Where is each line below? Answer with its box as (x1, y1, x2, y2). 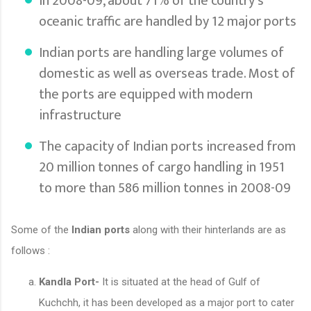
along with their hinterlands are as (133, 223, 286, 236)
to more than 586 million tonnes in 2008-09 (39, 176, 291, 200)
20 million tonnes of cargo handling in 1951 (39, 155, 285, 179)
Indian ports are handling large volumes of (39, 40, 284, 65)
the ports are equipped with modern (39, 82, 253, 106)
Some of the (11, 223, 72, 236)
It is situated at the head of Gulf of (99, 275, 260, 288)
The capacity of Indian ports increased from (39, 134, 296, 158)
